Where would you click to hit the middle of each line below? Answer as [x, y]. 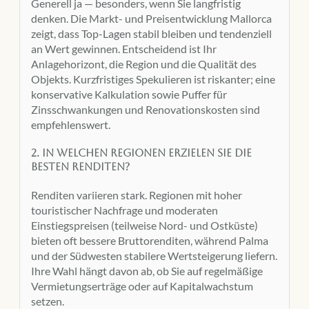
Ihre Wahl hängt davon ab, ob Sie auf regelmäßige [147, 270]
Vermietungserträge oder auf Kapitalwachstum [142, 286]
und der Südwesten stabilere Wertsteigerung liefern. [154, 255]
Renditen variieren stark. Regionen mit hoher [137, 195]
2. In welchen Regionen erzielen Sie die [141, 153]
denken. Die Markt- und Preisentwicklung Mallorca [151, 19]
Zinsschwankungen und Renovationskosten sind [146, 110]
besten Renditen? [80, 167]
